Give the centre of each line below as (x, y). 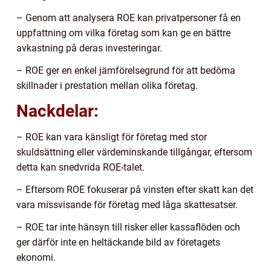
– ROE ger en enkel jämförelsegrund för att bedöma (126, 70)
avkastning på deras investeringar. (89, 48)
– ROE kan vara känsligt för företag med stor (112, 137)
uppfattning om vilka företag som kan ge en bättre (123, 33)
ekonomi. (36, 257)
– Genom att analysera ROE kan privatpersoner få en (129, 18)
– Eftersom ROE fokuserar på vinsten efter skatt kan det (135, 189)
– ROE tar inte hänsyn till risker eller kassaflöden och (128, 227)
